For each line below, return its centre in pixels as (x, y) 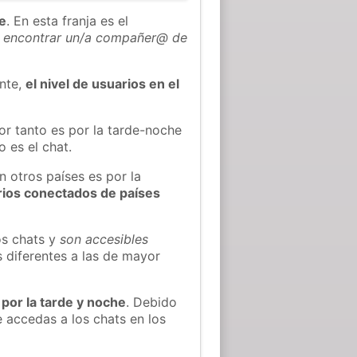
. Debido (152, 302)
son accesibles (104, 239)
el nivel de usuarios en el (103, 83)
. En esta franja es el (68, 20)
